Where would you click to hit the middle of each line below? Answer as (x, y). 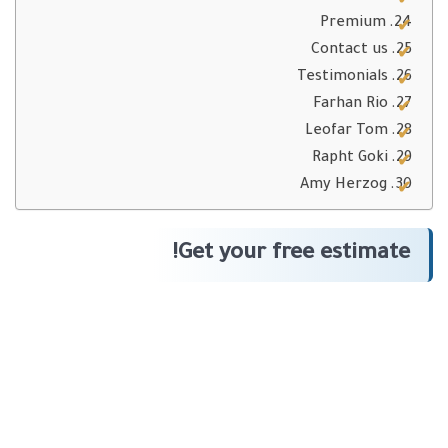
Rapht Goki (349, 159)
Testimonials (342, 78)
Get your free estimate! (294, 255)
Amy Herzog (343, 186)
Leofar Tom (346, 132)
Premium (352, 24)
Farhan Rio (350, 105)
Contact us (349, 51)
